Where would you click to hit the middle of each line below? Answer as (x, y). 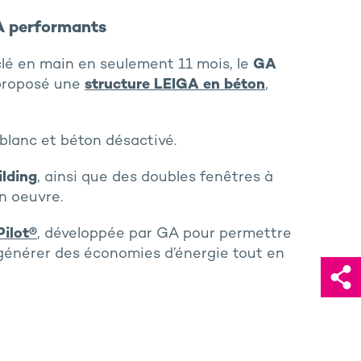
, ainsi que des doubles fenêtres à (155, 178)
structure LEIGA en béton (174, 85)
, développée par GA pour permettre (164, 234)
